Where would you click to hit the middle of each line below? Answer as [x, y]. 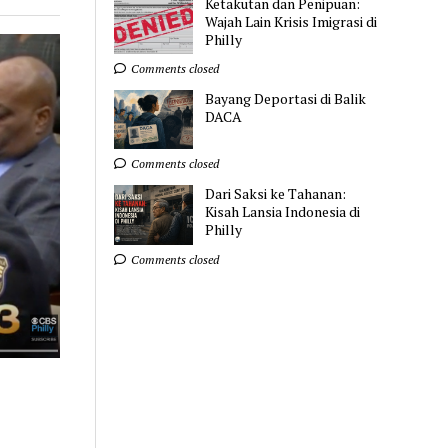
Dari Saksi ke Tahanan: [276, 194]
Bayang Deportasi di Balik [286, 99]
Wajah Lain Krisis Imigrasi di [291, 21]
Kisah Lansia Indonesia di [283, 212]
